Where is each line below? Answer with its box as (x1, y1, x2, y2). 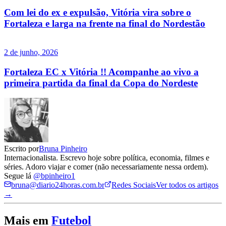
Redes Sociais (111, 181, 156, 190)
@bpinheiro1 (33, 172, 75, 181)
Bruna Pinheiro (39, 144, 87, 153)
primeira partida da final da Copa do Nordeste (4, 77, 198, 88)
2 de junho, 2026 (4, 47, 58, 56)
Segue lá (4, 172, 33, 181)
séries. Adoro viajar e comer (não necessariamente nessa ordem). (4, 162, 208, 172)
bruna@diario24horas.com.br (11, 181, 104, 190)
